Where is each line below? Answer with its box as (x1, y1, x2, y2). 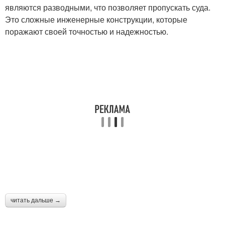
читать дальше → (11, 197, 61, 204)
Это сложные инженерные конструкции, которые (5, 14, 187, 25)
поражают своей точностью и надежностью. (5, 26, 168, 37)
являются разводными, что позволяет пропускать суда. (5, 2, 210, 13)
